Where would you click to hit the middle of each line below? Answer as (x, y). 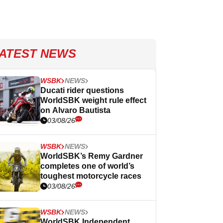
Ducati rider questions (82, 90)
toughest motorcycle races (91, 176)
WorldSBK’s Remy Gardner (92, 156)
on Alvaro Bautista (75, 110)
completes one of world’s (87, 166)
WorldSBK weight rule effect (93, 100)
